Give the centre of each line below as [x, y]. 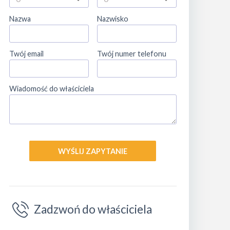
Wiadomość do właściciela [51, 89]
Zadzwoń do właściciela [93, 209]
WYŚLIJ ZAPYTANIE [93, 151]
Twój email [26, 54]
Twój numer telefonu [131, 54]
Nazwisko [112, 19]
